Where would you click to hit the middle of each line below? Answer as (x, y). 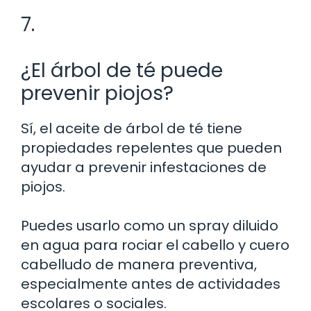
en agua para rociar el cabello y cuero (155, 245)
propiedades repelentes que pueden (151, 148)
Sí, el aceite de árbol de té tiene (132, 128)
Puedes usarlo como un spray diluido (150, 225)
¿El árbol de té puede (122, 70)
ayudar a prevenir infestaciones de (144, 167)
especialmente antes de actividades (151, 284)
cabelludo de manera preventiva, (139, 264)
